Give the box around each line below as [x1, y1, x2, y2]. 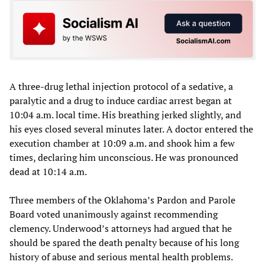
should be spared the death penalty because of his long [9, 235, 239, 249]
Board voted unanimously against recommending [9, 207, 218, 221]
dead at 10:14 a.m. [9, 164, 87, 178]
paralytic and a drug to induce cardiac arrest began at [9, 93, 232, 107]
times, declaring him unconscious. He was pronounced [9, 150, 238, 164]
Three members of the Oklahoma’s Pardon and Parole [9, 193, 235, 206]
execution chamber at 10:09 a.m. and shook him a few [9, 136, 235, 150]
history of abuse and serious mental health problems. [9, 250, 232, 263]
